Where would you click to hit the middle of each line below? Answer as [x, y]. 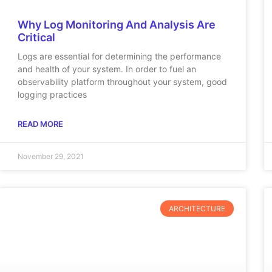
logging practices [52, 95]
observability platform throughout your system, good [122, 82]
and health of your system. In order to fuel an [107, 69]
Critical [36, 38]
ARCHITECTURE [197, 208]
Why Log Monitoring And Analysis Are [116, 25]
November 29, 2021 [50, 157]
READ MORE [40, 124]
